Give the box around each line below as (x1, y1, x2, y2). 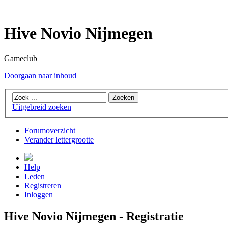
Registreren (24, 181, 61, 190)
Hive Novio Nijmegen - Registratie (4, 210, 184, 223)
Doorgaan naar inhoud (4, 71, 76, 80)
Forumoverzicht (24, 126, 75, 135)
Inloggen (24, 190, 53, 199)
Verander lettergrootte (24, 135, 94, 145)
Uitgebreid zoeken (12, 103, 71, 112)
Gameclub (4, 53, 37, 63)
